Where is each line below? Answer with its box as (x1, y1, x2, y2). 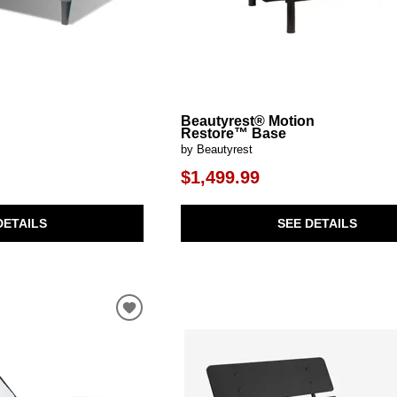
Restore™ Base (181, 125, 287, 141)
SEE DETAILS (276, 216, 357, 231)
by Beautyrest (181, 142, 253, 156)
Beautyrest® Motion (181, 113, 315, 128)
